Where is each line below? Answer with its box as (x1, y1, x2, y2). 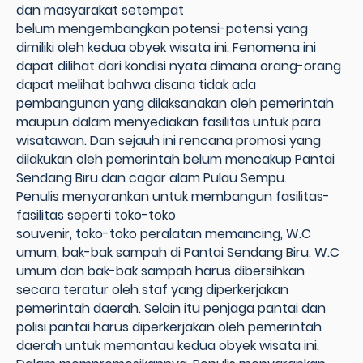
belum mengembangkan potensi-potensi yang (16, 19, 308, 39)
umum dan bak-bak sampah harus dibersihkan (16, 262, 305, 281)
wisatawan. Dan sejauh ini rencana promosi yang (16, 131, 321, 151)
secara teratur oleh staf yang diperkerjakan (16, 280, 288, 300)
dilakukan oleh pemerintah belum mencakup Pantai (16, 150, 335, 169)
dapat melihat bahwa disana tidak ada (16, 75, 256, 95)
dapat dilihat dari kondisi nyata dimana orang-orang (16, 57, 341, 76)
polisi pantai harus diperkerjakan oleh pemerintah (16, 318, 322, 337)
